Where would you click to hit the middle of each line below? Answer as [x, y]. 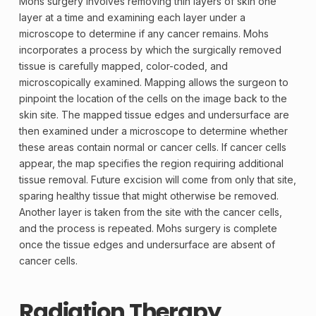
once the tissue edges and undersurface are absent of [147, 245]
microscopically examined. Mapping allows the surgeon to [153, 83]
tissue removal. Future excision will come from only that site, [157, 180]
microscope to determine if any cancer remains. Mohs [144, 34]
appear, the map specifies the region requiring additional [151, 164]
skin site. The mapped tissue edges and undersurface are [154, 115]
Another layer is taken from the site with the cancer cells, [150, 212]
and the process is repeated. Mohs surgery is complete [148, 229]
